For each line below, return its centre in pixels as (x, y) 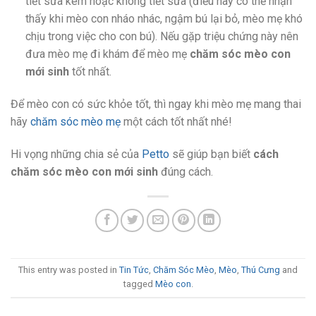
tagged (139, 284)
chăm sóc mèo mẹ (75, 121)
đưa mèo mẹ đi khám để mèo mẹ (107, 54)
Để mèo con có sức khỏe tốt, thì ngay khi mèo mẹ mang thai (156, 104)
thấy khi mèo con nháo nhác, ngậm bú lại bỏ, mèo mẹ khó (164, 19)
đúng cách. (186, 171)
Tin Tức (134, 270)
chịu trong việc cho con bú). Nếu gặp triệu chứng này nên (162, 37)
